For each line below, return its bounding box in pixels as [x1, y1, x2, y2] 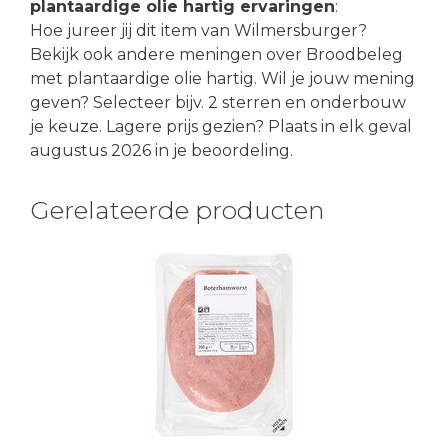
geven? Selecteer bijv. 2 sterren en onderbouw [30, 92, 406, 112]
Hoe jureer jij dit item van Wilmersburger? [30, 20, 367, 40]
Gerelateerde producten [30, 194, 325, 225]
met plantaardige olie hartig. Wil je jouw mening [30, 68, 415, 88]
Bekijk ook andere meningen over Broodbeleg [30, 44, 403, 64]
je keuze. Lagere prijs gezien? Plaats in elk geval [30, 116, 412, 136]
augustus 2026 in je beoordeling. [30, 140, 293, 160]
